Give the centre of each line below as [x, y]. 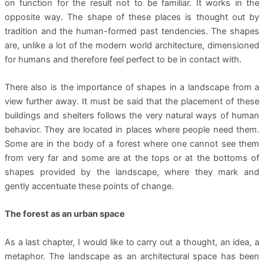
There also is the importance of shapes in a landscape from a [132, 88]
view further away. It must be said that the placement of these [132, 102]
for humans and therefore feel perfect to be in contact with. [123, 59]
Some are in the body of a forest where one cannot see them [132, 144]
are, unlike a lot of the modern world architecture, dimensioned [132, 45]
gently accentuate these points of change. [89, 187]
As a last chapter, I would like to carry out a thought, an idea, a [132, 242]
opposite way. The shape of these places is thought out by [132, 17]
